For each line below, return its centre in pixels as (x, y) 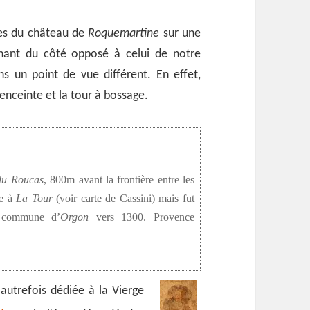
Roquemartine (124, 33)
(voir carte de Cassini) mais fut (123, 198)
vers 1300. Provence (142, 217)
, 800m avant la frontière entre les (119, 180)
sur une (180, 33)
